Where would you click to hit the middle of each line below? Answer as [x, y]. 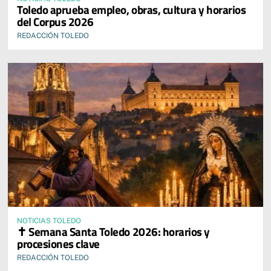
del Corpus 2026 [55, 22]
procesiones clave [58, 243]
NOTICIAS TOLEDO [49, 220]
